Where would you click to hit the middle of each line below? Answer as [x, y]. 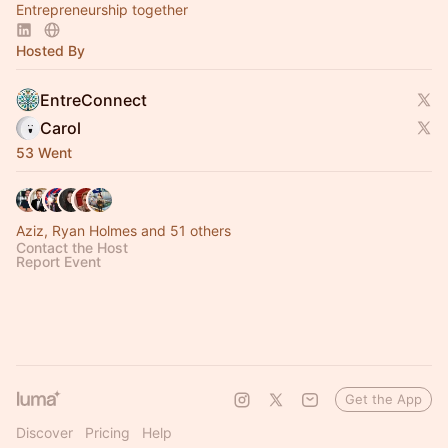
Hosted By [50, 50]
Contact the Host [72, 247]
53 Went [44, 152]
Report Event [58, 261]
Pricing [107, 432]
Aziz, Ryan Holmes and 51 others [123, 230]
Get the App [383, 399]
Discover [44, 432]
